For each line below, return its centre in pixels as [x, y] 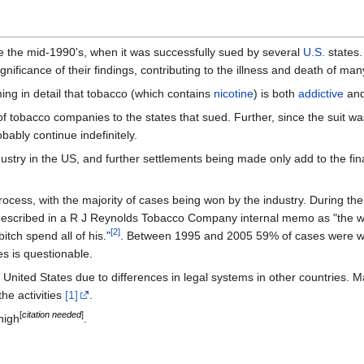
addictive [321, 94]
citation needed [52, 315]
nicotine [234, 94]
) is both [276, 94]
